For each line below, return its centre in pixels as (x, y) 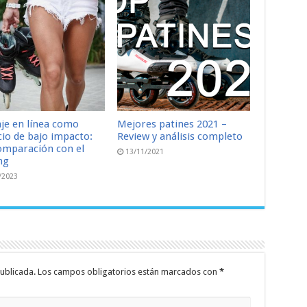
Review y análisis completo (180, 137)
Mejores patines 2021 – (172, 124)
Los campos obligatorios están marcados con (128, 272)
